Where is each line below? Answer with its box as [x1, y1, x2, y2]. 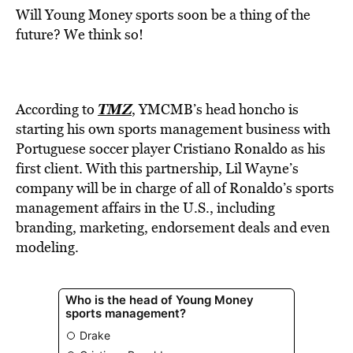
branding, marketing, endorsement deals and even [16, 217, 330, 237]
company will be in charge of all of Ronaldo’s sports [16, 178, 334, 198]
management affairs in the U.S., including [16, 198, 275, 217]
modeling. [16, 237, 79, 257]
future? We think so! [16, 24, 143, 44]
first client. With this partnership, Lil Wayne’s [16, 158, 299, 178]
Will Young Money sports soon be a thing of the [16, 5, 310, 24]
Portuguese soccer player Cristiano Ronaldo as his [16, 139, 325, 158]
